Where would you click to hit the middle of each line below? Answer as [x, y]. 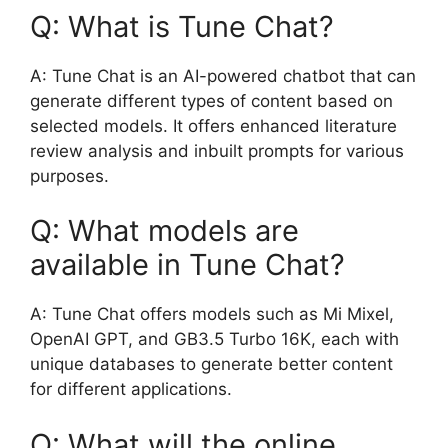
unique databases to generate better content [211, 364]
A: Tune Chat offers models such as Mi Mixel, [212, 314]
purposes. [69, 175]
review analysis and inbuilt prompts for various [217, 150]
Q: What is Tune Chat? [182, 26]
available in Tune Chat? [187, 264]
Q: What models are [164, 230]
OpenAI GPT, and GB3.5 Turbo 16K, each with [214, 339]
